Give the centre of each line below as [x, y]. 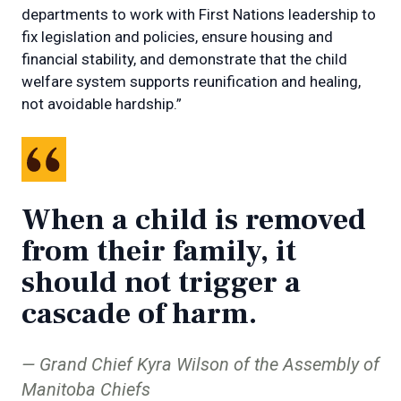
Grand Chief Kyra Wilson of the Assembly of [209, 365]
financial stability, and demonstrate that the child [184, 60]
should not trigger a [161, 282]
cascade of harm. [139, 314]
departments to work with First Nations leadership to [199, 15]
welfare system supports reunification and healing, [191, 82]
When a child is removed [194, 220]
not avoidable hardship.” [102, 104]
